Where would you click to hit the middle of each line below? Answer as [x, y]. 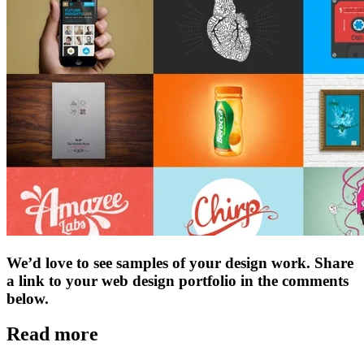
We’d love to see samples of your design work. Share [180, 262]
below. [28, 298]
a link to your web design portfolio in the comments [178, 280]
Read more [52, 334]
